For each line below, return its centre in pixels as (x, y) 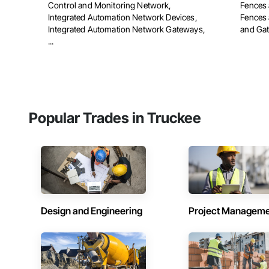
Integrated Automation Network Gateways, (127, 29)
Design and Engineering (92, 211)
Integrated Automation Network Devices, (123, 17)
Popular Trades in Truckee (115, 118)
